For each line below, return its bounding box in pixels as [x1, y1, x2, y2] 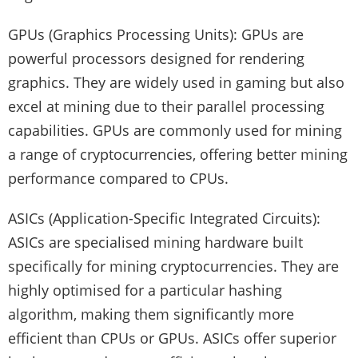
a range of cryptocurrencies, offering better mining [8, 144, 348, 164]
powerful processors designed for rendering [8, 48, 304, 68]
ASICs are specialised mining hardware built [8, 232, 303, 252]
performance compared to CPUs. [8, 168, 229, 188]
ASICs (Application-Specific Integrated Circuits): [8, 208, 320, 228]
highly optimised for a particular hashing [8, 280, 282, 300]
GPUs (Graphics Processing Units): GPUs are [8, 24, 304, 44]
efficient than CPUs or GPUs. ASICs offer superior [8, 328, 336, 348]
